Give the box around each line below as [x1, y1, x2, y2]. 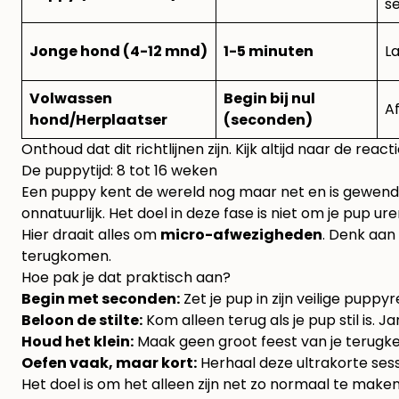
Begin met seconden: [21, 289, 180, 310]
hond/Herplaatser [29, 110, 167, 131]
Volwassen [29, 88, 112, 110]
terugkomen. [21, 246, 111, 267]
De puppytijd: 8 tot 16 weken [21, 160, 217, 182]
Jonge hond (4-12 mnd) [29, 41, 208, 62]
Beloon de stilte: [21, 310, 142, 331]
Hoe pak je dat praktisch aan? [21, 267, 231, 289]
